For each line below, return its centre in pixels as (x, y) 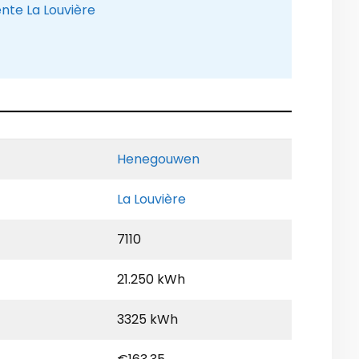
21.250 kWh (151, 280)
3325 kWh (147, 320)
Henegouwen (158, 159)
